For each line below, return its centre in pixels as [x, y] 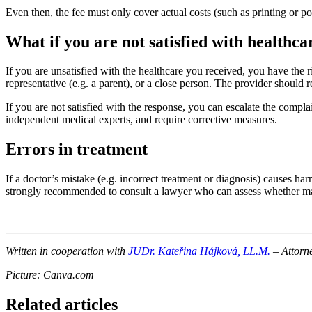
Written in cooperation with [67, 251]
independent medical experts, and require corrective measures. [141, 120]
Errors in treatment [77, 149]
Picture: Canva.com [50, 275]
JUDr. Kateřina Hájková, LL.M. [199, 251]
